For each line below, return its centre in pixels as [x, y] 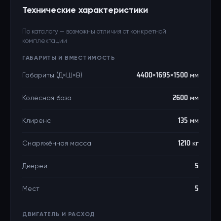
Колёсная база [47, 98]
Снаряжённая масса [57, 144]
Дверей [35, 166]
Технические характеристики [85, 10]
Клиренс [37, 121]
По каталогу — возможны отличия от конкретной [94, 32]
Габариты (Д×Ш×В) [52, 75]
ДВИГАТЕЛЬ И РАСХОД [59, 215]
